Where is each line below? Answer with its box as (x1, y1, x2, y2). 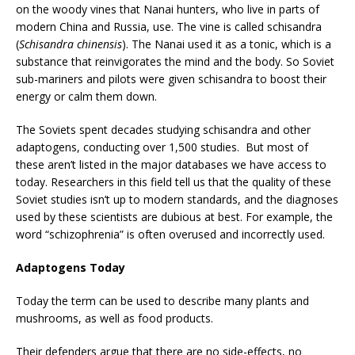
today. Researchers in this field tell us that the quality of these (16, 174, 331, 189)
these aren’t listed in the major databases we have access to (16, 156, 326, 172)
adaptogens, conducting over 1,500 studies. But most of (16, 139, 308, 155)
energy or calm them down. (16, 88, 157, 104)
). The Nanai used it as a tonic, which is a (122, 36, 331, 52)
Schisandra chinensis (19, 36, 122, 52)
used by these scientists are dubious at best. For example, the (16, 208, 333, 224)
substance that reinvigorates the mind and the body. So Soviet (16, 53, 334, 69)
